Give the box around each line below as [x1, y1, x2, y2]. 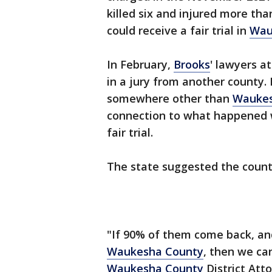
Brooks [174, 57, 210, 72]
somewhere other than [107, 91, 233, 106]
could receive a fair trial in [107, 23, 250, 38]
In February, [107, 57, 174, 72]
